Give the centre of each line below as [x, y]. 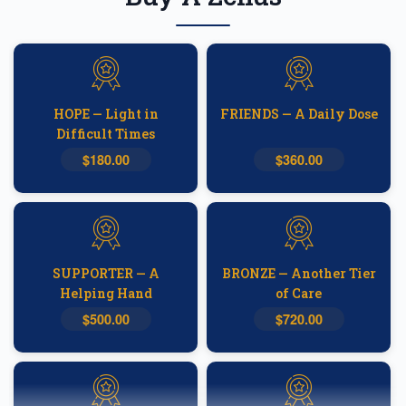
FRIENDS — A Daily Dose [299, 114]
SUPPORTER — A [106, 273]
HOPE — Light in [106, 114]
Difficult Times [106, 134]
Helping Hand [106, 293]
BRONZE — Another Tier [299, 273]
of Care [299, 293]
